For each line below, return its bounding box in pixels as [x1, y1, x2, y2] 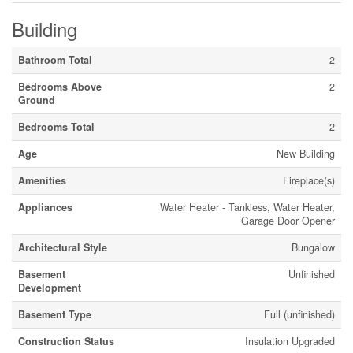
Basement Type [18, 307, 91, 321]
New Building [277, 147, 335, 161]
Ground [18, 93, 55, 107]
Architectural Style [18, 240, 107, 255]
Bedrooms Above [18, 80, 102, 94]
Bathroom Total [18, 53, 92, 67]
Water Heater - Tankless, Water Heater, [160, 200, 335, 214]
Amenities [18, 173, 66, 188]
